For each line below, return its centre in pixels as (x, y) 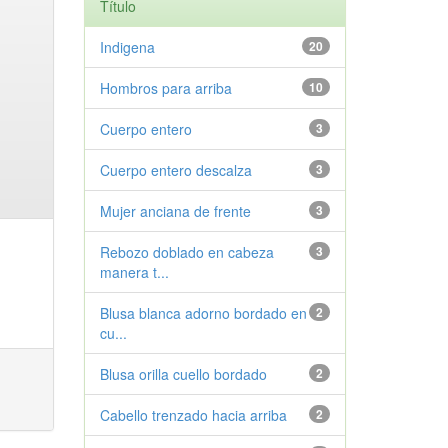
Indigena (127, 47)
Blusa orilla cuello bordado (183, 374)
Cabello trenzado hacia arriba (193, 415)
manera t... (134, 272)
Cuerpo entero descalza (175, 170)
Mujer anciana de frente (175, 211)
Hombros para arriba (165, 88)
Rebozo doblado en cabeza (186, 252)
